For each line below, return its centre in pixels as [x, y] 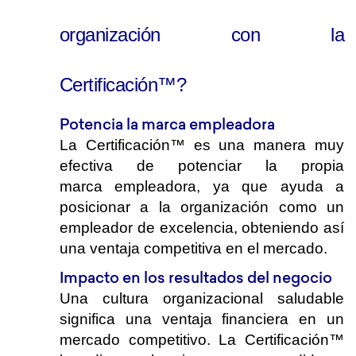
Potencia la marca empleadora [167, 124]
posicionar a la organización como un [202, 207]
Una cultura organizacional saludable [202, 298]
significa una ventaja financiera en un [202, 319]
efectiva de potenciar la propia [202, 166]
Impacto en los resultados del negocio [196, 277]
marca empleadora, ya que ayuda [197, 186]
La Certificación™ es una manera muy [202, 145]
